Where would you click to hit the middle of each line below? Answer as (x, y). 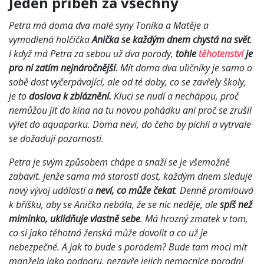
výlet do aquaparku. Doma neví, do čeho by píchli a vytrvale (130, 124)
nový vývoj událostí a (52, 190)
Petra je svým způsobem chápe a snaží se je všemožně (119, 162)
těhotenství (221, 53)
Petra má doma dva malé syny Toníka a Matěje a (109, 25)
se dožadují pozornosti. (57, 138)
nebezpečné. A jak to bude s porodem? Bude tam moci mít (128, 247)
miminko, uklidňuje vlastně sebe (75, 218)
